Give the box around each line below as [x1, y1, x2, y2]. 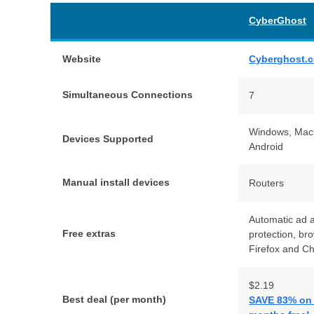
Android [249, 140, 284, 152]
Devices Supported [62, 132, 154, 144]
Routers [249, 177, 285, 189]
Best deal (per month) [62, 293, 167, 305]
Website [62, 53, 102, 64]
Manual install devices [62, 176, 170, 188]
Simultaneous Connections [62, 88, 193, 100]
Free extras [62, 227, 116, 239]
